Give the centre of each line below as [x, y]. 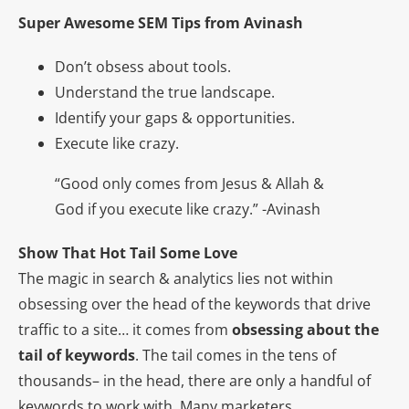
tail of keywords [77, 356]
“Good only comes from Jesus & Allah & [189, 184]
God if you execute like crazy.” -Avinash [188, 210]
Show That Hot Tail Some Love [128, 253]
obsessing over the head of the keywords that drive [194, 304]
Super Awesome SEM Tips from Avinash [161, 23]
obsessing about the [305, 330]
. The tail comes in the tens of [236, 356]
